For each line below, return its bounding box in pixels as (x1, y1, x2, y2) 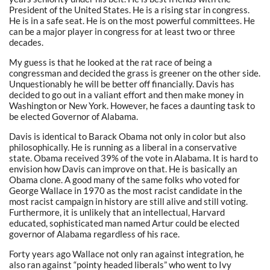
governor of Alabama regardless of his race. (9, 228, 180, 239)
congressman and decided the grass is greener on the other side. (9, 67, 260, 78)
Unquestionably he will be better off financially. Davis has (9, 78, 234, 89)
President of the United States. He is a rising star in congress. (9, 4, 250, 15)
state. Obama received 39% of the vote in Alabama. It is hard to (9, 152, 258, 163)
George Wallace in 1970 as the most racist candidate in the (9, 184, 242, 196)
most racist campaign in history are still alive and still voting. (9, 195, 248, 207)
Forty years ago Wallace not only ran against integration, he (9, 248, 244, 259)
